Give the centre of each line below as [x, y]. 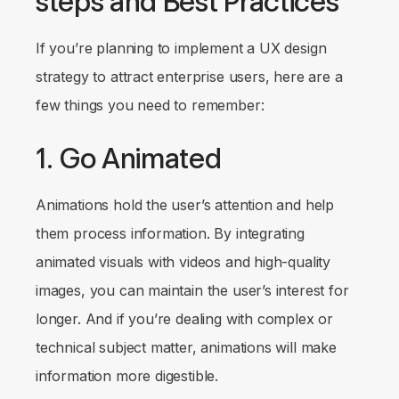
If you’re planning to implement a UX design [181, 49]
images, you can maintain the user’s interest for [192, 291]
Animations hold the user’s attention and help [185, 205]
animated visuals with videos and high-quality [183, 262]
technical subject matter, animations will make [186, 348]
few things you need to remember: [150, 106]
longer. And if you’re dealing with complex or [185, 319]
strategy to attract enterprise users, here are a [189, 77]
